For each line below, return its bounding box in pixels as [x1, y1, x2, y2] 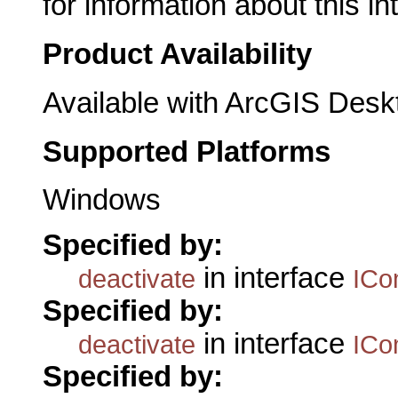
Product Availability [43, 38, 312, 71]
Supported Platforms [43, 135, 330, 168]
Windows [43, 184, 161, 217]
